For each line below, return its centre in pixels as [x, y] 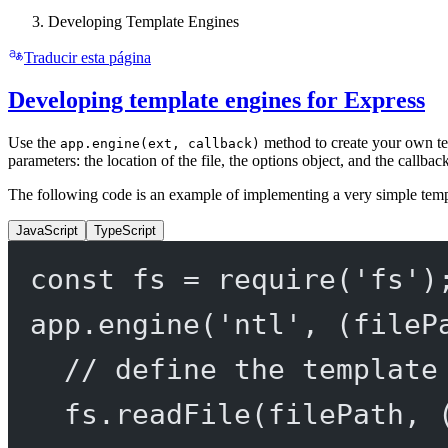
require [276, 279]
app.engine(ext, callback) [160, 144]
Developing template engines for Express [216, 100]
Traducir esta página [87, 58]
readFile [182, 414]
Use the [34, 143]
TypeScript [125, 231]
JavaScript [47, 231]
